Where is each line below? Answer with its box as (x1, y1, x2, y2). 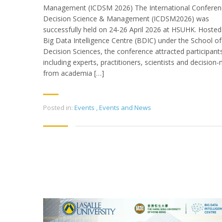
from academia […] (43, 68, 104, 78)
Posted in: (43, 103, 73, 112)
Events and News (99, 103, 151, 112)
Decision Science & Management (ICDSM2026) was (43, 13, 209, 23)
